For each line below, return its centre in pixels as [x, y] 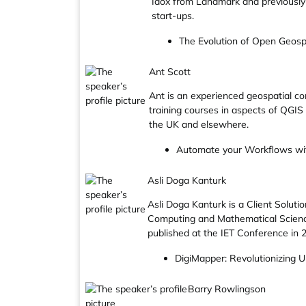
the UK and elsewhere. [199, 124]
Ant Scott [170, 72]
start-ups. [173, 16]
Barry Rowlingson [227, 289]
